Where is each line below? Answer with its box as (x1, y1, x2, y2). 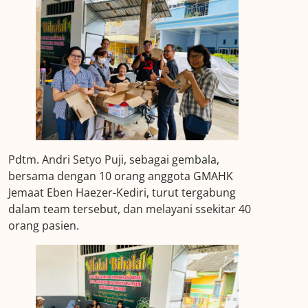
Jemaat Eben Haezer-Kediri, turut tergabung (8, 184, 236, 200)
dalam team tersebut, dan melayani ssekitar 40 (8, 201, 252, 217)
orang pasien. (8, 217, 80, 233)
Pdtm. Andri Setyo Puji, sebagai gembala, (8, 151, 220, 167)
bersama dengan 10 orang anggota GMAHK (8, 168, 234, 184)
